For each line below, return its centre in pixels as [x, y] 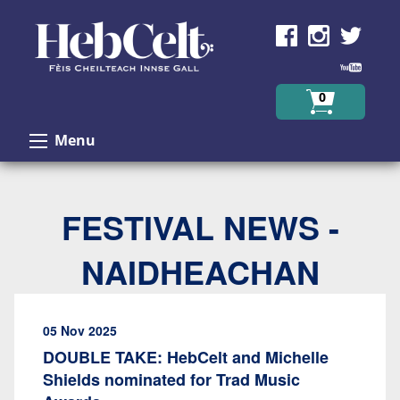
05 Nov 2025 [80, 330]
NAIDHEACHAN [200, 271]
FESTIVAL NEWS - [200, 227]
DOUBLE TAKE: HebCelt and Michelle [186, 357]
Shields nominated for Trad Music [171, 379]
